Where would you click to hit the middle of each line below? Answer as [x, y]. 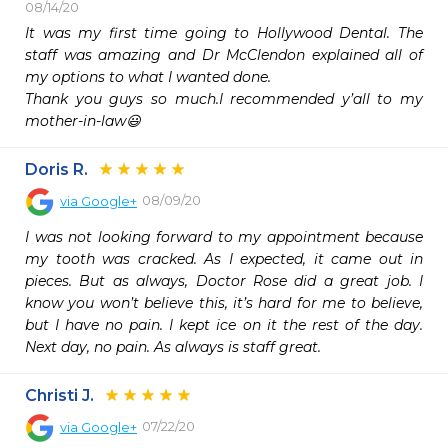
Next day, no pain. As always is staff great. [173, 347]
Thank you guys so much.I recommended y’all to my [224, 99]
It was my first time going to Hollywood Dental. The [224, 33]
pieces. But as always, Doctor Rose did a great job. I [224, 281]
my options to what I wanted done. [148, 77]
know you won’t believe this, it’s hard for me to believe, [224, 303]
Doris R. [56, 169]
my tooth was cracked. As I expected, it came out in [224, 259]
